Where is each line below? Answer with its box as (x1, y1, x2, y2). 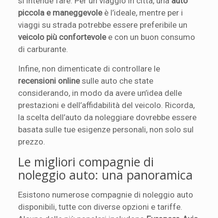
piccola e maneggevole (18, 7, 103, 18)
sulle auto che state (80, 75, 154, 86)
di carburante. (18, 44, 69, 54)
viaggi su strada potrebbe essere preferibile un (18, 19, 188, 30)
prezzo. (18, 136, 46, 146)
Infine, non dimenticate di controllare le (18, 63, 161, 73)
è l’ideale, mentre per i (102, 7, 183, 18)
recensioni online (18, 75, 80, 86)
